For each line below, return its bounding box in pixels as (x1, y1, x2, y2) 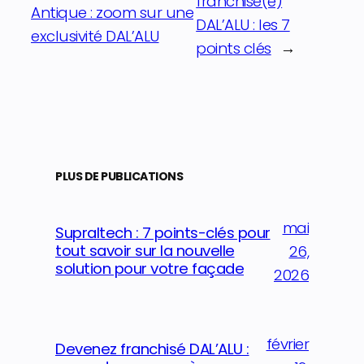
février (266, 333, 309, 354)
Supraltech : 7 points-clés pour (55, 223, 271, 244)
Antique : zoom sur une (31, 2, 193, 24)
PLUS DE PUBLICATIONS (55, 168, 183, 185)
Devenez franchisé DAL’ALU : (55, 339, 249, 360)
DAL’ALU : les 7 (196, 14, 290, 35)
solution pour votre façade (55, 258, 244, 279)
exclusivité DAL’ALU (31, 26, 159, 47)
